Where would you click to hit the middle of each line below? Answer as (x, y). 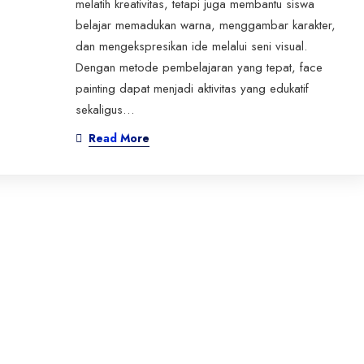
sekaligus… (104, 110)
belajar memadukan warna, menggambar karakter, (205, 26)
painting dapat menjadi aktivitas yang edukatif (192, 89)
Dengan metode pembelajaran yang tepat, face (199, 68)
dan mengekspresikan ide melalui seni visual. (191, 47)
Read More (119, 139)
